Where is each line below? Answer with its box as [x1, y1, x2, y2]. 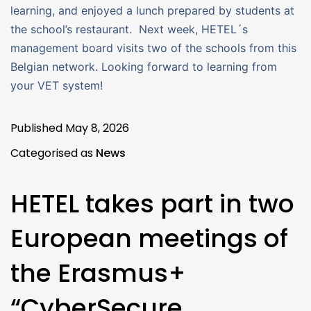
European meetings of [10, 220, 288, 256]
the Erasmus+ [10, 255, 186, 291]
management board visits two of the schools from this [10, 40, 296, 55]
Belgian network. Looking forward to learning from [10, 59, 277, 74]
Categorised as [10, 144, 96, 161]
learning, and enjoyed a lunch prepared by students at [10, 3, 294, 17]
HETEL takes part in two [10, 185, 294, 221]
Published [10, 119, 65, 136]
